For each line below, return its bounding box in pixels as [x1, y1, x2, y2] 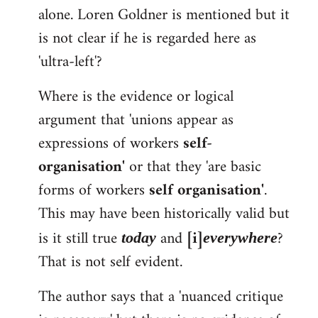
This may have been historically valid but [38, 200, 290, 228]
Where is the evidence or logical [38, 83, 234, 111]
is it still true [38, 225, 121, 253]
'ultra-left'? [38, 48, 102, 76]
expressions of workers [38, 130, 183, 158]
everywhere [203, 229, 278, 246]
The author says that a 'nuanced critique [38, 283, 283, 311]
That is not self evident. [38, 248, 182, 276]
